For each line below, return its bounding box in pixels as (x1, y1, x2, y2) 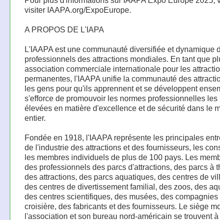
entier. (24, 113, 46, 123)
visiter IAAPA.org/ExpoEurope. (24, 5, 131, 15)
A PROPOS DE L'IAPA (24, 25, 104, 34)
